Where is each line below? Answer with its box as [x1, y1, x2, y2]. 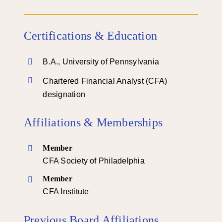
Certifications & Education [23, 29, 158, 42]
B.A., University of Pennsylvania [43, 57, 160, 66]
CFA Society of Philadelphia [43, 156, 145, 165]
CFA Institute [43, 187, 89, 196]
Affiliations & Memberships [23, 116, 163, 129]
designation [43, 90, 85, 99]
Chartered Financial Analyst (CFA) [43, 76, 167, 85]
